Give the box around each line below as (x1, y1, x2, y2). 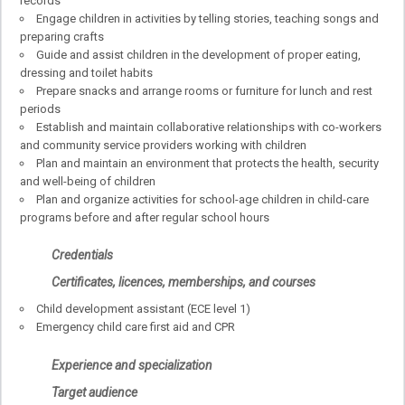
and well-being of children (20, 174, 155, 188)
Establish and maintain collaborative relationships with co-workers (36, 119, 381, 134)
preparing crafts (20, 29, 104, 43)
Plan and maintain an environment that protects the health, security (36, 155, 379, 170)
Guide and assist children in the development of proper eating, (36, 47, 361, 61)
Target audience (52, 384, 137, 400)
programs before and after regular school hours (20, 210, 269, 224)
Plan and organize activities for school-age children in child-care (36, 192, 369, 206)
